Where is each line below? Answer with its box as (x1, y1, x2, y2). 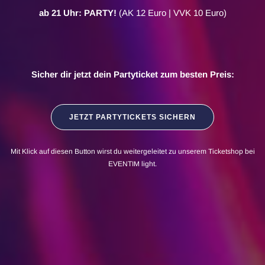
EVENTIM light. (108, 159, 157, 168)
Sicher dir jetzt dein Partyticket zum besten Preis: (31, 69, 234, 79)
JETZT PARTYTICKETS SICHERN (69, 112, 196, 121)
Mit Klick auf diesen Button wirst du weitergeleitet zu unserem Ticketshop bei (10, 147, 255, 156)
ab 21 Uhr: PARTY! (38, 7, 117, 18)
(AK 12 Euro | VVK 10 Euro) (116, 7, 227, 18)
